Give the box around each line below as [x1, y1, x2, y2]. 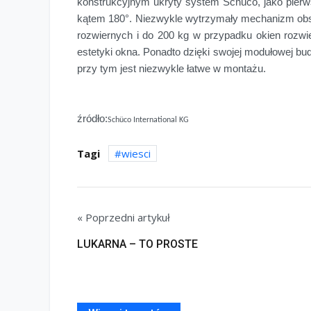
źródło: [77, 113, 108, 125]
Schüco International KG [108, 116, 189, 125]
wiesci [121, 146, 151, 161]
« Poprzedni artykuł [77, 210, 170, 225]
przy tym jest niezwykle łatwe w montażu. [77, 63, 266, 75]
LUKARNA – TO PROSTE [77, 237, 198, 251]
